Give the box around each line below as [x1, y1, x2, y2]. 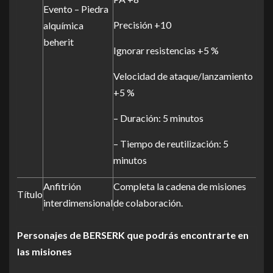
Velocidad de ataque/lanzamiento [113, 70, 253, 82]
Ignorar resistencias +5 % [113, 44, 219, 56]
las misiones [17, 246, 72, 257]
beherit [43, 36, 74, 48]
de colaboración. [113, 197, 183, 208]
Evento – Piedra [43, 3, 108, 15]
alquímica [43, 19, 83, 31]
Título [17, 188, 43, 200]
